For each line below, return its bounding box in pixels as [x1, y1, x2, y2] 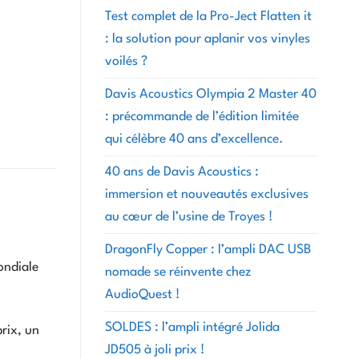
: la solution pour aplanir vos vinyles [105, 32, 310, 46]
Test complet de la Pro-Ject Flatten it [105, 10, 312, 23]
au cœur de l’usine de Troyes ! [105, 210, 272, 224]
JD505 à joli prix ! [105, 343, 204, 357]
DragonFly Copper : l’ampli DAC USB [105, 243, 311, 256]
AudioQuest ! [105, 288, 179, 301]
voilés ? [105, 54, 147, 68]
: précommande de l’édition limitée [105, 110, 299, 123]
